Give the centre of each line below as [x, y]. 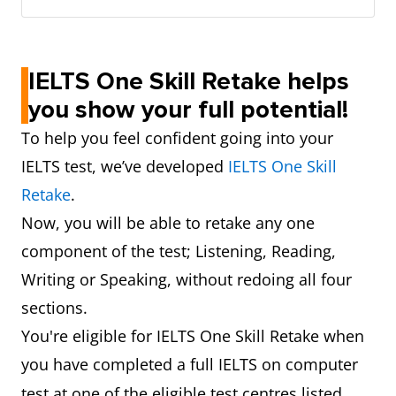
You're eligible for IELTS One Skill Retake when [193, 336]
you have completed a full [118, 364]
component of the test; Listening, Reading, [179, 251]
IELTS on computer [288, 364]
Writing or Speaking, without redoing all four [187, 279]
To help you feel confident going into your [177, 138]
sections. [54, 308]
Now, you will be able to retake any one [168, 223]
